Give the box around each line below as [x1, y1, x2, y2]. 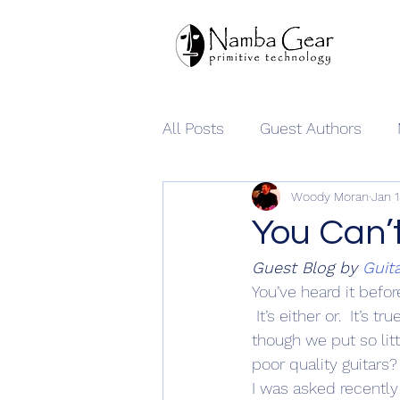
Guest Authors [260, 118, 362, 137]
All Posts [162, 118, 224, 137]
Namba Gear [198, 189, 288, 209]
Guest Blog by [252, 258, 362, 278]
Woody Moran [291, 188, 369, 204]
